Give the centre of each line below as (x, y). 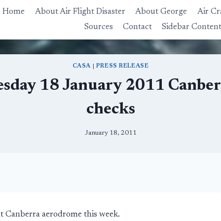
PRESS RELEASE (122, 66)
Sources (98, 27)
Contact (137, 27)
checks (110, 110)
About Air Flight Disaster (80, 12)
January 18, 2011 (110, 133)
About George (161, 12)
